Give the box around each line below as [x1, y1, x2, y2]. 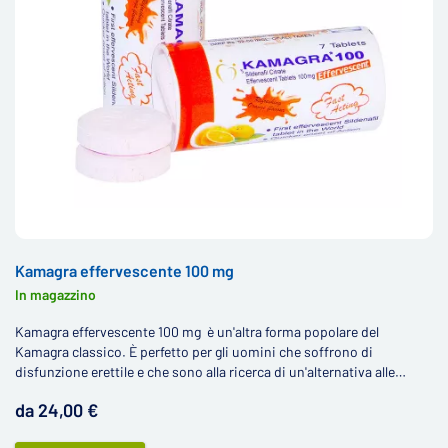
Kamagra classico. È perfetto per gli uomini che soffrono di [15, 343, 373, 360]
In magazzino [15, 286, 96, 303]
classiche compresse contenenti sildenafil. [15, 383, 276, 400]
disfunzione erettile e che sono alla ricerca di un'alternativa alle [15, 363, 395, 380]
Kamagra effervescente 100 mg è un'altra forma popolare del [15, 323, 379, 340]
